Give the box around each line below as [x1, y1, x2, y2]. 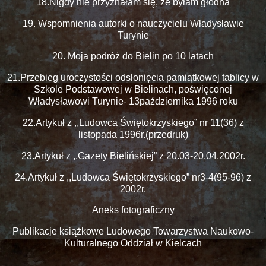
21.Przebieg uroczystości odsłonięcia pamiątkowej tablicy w [7, 72, 259, 83]
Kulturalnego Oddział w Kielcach [64, 238, 202, 249]
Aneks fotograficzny [91, 205, 175, 216]
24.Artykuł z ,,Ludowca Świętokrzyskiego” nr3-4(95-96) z [15, 172, 251, 182]
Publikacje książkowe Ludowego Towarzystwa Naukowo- [12, 226, 254, 237]
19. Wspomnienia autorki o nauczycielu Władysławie [22, 18, 244, 28]
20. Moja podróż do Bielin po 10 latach [52, 51, 214, 62]
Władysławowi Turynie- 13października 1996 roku [28, 96, 238, 107]
